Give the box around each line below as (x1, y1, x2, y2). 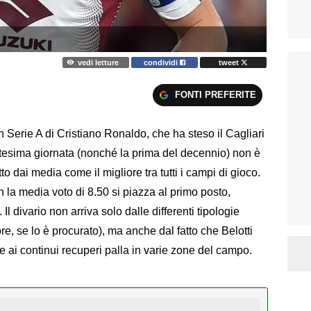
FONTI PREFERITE (174, 89, 256, 100)
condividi (144, 58, 180, 67)
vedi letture (77, 58, 119, 67)
